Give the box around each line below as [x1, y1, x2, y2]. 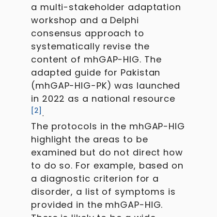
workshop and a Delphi [31, 14, 139, 26]
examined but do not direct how [31, 146, 183, 158]
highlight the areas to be [31, 133, 148, 145]
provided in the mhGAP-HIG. [31, 199, 163, 211]
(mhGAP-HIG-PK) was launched [31, 79, 181, 92]
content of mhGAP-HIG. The [31, 53, 162, 65]
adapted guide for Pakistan [31, 66, 161, 78]
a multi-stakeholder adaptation [31, 1, 181, 13]
